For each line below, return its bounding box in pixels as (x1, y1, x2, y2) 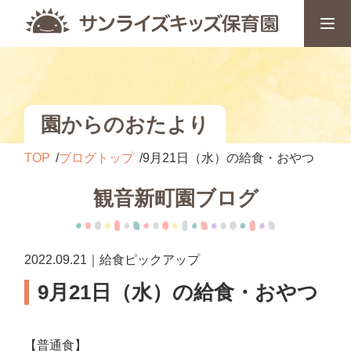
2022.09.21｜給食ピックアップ (24, 253, 201, 266)
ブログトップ (59, 151, 135, 165)
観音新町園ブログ (92, 186, 259, 210)
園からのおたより (41, 112, 210, 136)
